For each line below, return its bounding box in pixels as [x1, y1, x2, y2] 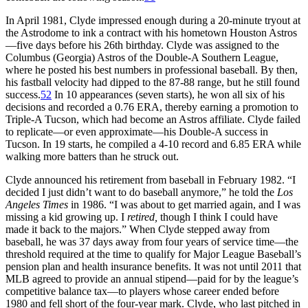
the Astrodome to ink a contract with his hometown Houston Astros [5, 26, 297, 38]
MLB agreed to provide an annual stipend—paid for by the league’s [5, 272, 298, 285]
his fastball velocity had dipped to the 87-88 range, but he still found [5, 76, 300, 88]
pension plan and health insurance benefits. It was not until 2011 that [5, 260, 301, 272]
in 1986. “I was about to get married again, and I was [68, 198, 300, 210]
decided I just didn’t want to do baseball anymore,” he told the [5, 186, 277, 198]
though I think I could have [157, 210, 278, 223]
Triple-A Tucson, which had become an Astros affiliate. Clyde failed [5, 113, 300, 125]
